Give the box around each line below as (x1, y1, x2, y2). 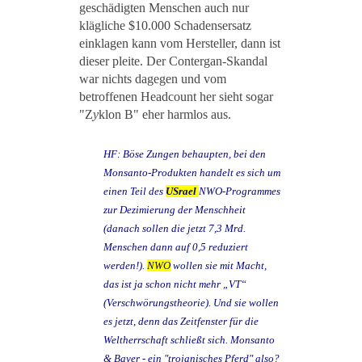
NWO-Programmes (199, 185, 280, 198)
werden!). (103, 259, 147, 272)
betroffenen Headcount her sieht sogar (79, 90, 273, 104)
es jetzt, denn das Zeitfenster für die (103, 315, 259, 328)
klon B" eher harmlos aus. (99, 107, 231, 122)
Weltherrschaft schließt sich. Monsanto (103, 334, 275, 347)
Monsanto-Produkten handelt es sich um (103, 166, 280, 179)
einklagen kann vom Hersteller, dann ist (79, 36, 280, 51)
